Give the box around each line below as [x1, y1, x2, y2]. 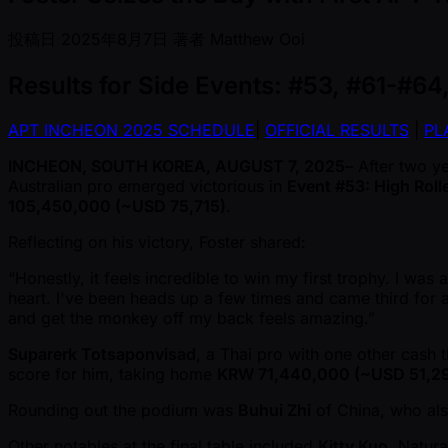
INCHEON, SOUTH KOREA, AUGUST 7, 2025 [8, 156, 345, 176]
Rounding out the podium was [8, 400, 238, 420]
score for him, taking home [8, 364, 217, 384]
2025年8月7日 [56, 29, 173, 50]
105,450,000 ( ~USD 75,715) [8, 196, 226, 216]
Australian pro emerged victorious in [8, 176, 287, 196]
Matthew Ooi [210, 29, 305, 50]
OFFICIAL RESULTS [265, 120, 409, 140]
